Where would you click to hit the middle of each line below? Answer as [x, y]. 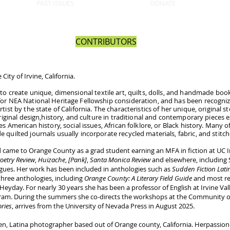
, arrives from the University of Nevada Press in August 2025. [103, 206]
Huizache [52, 160]
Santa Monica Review [120, 160]
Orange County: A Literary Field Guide [138, 178]
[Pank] [78, 160]
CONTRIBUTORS [106, 42]
